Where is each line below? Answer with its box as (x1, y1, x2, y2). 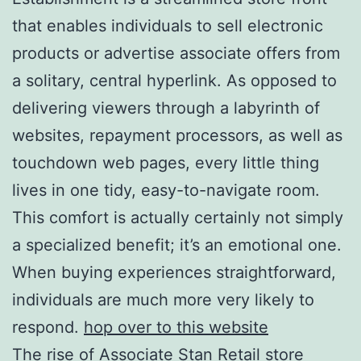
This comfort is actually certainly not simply (12, 207, 343, 227)
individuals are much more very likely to (12, 289, 314, 309)
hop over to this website (84, 317, 268, 337)
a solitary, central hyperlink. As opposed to (12, 70, 337, 90)
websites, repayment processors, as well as (12, 125, 342, 145)
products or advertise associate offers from (12, 43, 340, 63)
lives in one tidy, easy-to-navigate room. (12, 180, 320, 200)
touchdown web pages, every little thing (12, 152, 319, 172)
